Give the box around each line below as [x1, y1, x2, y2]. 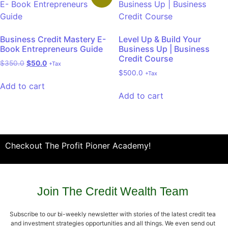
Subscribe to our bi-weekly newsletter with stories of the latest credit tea [10, 210, 216, 218]
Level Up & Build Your [118, 34, 201, 44]
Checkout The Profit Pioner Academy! [5, 140, 151, 151]
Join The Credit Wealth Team [37, 185, 188, 198]
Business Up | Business [118, 44, 210, 54]
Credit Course [118, 53, 173, 64]
